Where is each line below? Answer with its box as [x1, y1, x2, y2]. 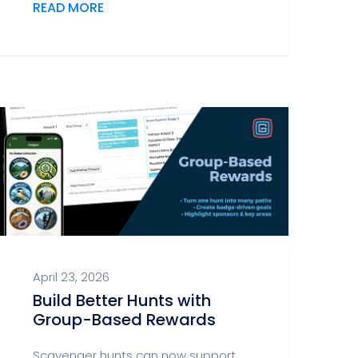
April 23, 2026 [33, 268, 109, 285]
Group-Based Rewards [33, 308, 216, 331]
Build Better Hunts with [33, 289, 211, 312]
